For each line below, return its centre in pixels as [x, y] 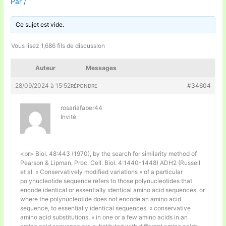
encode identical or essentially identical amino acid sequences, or [113, 190]
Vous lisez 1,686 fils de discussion [58, 45]
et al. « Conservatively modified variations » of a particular [102, 172]
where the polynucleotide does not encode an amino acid [101, 199]
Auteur [46, 68]
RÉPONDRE [84, 86]
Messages [101, 68]
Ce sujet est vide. [40, 24]
